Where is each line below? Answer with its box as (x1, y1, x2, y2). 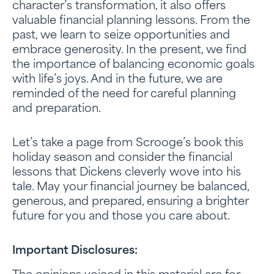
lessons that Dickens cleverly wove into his (12, 167, 241, 179)
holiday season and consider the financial (12, 152, 232, 164)
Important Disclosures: (12, 245, 138, 257)
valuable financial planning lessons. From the (12, 15, 250, 27)
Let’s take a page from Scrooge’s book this (12, 138, 243, 149)
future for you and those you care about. (12, 211, 230, 223)
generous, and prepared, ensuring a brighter (12, 196, 248, 208)
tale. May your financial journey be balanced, (12, 182, 249, 193)
